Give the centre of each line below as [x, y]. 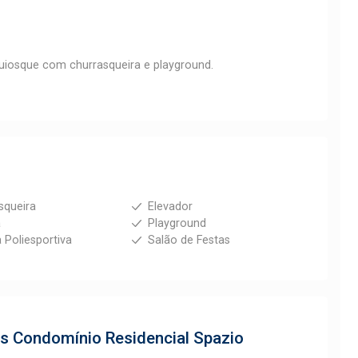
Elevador [170, 207]
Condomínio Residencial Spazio [128, 338]
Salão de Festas [189, 240]
